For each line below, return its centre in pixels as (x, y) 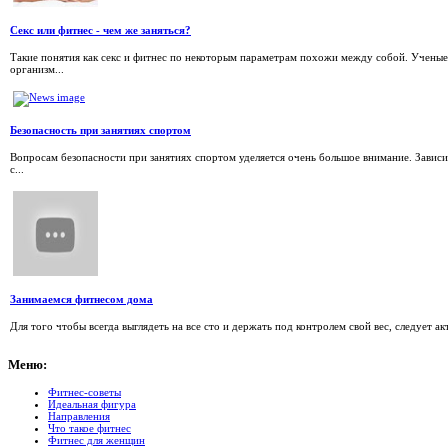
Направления (79, 415)
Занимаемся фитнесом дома (81, 299)
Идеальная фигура (92, 403)
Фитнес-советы (84, 391)
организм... (37, 69)
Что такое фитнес (89, 427)
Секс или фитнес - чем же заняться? (100, 30)
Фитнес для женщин (96, 439)
